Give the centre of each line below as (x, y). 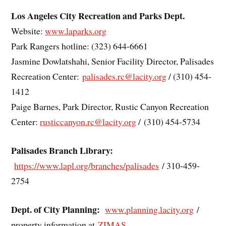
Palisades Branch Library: (62, 150)
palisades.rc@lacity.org (125, 76)
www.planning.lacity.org (150, 209)
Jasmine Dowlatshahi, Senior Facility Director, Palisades (113, 61)
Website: (28, 31)
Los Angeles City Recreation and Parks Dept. (98, 16)
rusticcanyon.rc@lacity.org (88, 122)
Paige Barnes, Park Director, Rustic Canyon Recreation (110, 107)
